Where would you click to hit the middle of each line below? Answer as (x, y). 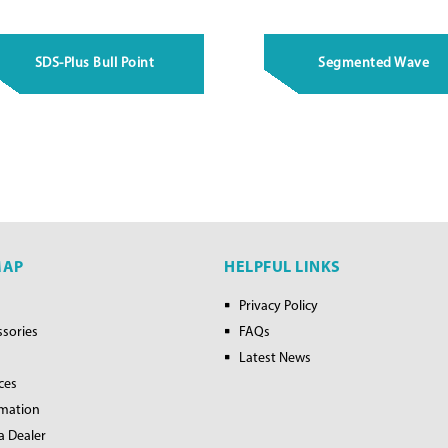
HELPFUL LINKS (282, 268)
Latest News (275, 359)
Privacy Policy (278, 307)
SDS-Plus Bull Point (94, 64)
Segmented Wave (374, 64)
